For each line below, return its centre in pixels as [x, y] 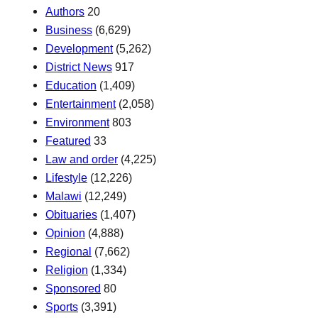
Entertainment [81, 104]
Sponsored [73, 289]
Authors [65, 12]
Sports [62, 307]
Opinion [65, 233]
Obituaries [71, 215]
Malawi [64, 196]
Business [69, 30]
